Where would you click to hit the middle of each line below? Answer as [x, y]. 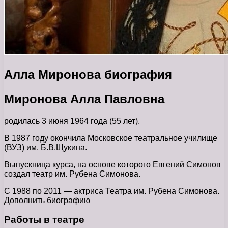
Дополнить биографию [47, 200]
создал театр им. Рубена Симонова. [72, 174]
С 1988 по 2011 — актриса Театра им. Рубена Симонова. [112, 191]
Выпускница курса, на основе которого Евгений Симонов [112, 164]
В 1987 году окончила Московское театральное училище [111, 138]
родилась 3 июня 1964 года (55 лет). [72, 121]
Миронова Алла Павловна [84, 99]
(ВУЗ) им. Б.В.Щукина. [46, 147]
